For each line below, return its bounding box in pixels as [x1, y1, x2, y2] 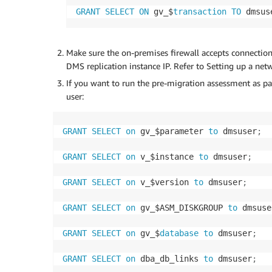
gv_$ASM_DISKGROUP [135, 202, 228, 212]
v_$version [135, 177, 194, 187]
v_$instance [135, 151, 199, 161]
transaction [173, 6, 226, 16]
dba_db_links [135, 253, 203, 263]
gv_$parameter [135, 126, 208, 136]
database [160, 228, 199, 238]
